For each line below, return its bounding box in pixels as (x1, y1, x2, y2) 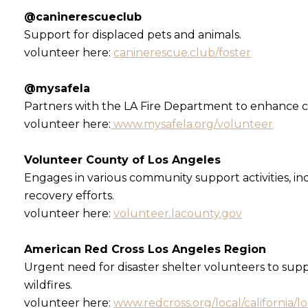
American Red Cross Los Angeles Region (24, 242, 266, 256)
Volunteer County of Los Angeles (24, 153, 221, 166)
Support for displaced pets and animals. (24, 27, 241, 41)
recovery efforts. (24, 188, 114, 202)
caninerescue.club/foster (113, 45, 251, 59)
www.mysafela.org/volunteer (111, 117, 273, 131)
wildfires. (24, 278, 72, 291)
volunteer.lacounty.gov (113, 206, 242, 220)
